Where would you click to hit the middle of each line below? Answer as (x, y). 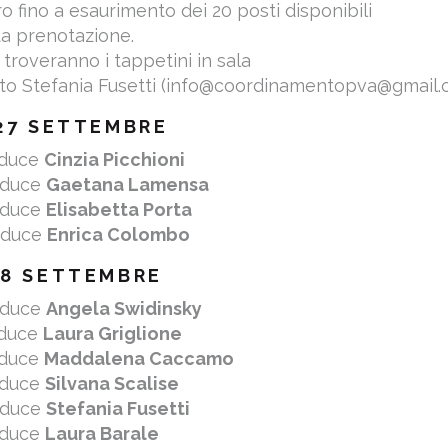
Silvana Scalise (112, 383)
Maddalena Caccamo (139, 358)
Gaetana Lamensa (128, 184)
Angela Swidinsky (124, 308)
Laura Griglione (113, 333)
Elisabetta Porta (119, 209)
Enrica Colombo (119, 234)
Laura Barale (102, 433)
